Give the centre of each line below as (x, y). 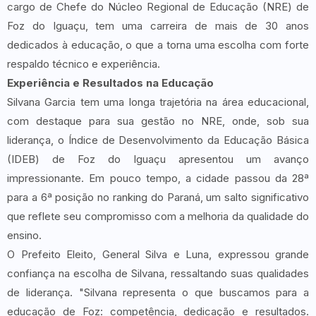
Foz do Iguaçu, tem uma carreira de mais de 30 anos (158, 25)
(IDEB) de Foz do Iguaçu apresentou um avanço (158, 159)
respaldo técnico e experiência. (84, 63)
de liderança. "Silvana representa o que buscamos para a (158, 292)
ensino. (24, 235)
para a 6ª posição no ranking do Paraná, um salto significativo (158, 197)
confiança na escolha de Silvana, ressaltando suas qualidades (158, 273)
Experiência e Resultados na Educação (110, 83)
